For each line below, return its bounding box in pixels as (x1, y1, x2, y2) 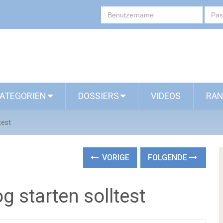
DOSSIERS (78, 91, 119, 101)
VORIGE (100, 153, 130, 162)
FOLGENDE (148, 153, 190, 162)
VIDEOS (151, 91, 181, 101)
